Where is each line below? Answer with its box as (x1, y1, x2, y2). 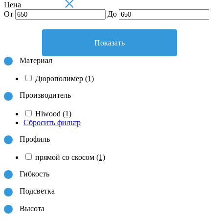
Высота (20, 204, 44, 213)
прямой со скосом (35, 153, 96, 161)
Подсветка (20, 187, 55, 196)
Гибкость (20, 169, 49, 178)
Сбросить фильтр (23, 118, 81, 127)
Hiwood (35, 109, 63, 118)
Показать (94, 38, 125, 47)
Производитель (20, 91, 71, 100)
